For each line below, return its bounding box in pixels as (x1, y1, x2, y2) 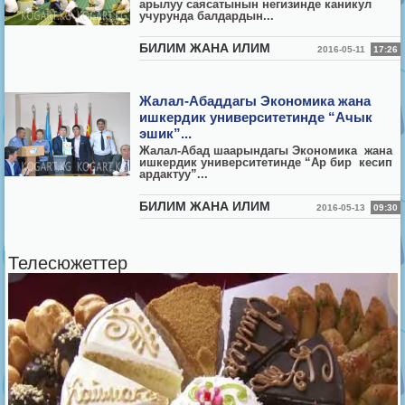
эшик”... (139, 126, 193, 141)
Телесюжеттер (8, 252, 127, 273)
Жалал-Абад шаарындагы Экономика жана (139, 144, 397, 157)
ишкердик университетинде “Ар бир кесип (139, 155, 397, 169)
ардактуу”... (139, 167, 209, 181)
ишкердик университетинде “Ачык (139, 109, 373, 125)
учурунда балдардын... (139, 9, 275, 23)
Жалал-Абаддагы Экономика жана (139, 93, 372, 108)
